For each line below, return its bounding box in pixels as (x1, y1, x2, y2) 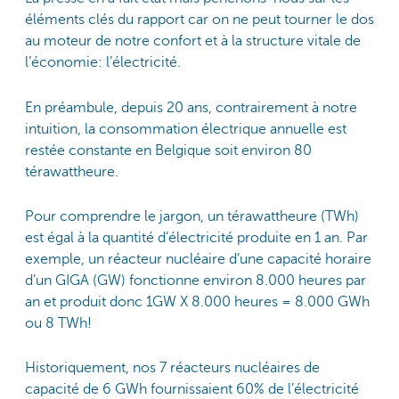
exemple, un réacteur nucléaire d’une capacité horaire (25, 251, 371, 268)
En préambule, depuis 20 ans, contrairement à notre (25, 99, 357, 116)
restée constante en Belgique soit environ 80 (25, 142, 312, 159)
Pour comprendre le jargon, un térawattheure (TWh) (25, 208, 359, 225)
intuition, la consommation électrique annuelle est (25, 120, 346, 137)
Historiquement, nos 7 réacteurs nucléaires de (25, 360, 320, 377)
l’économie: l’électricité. (25, 54, 181, 71)
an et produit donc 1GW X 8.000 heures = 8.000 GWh (25, 294, 370, 311)
